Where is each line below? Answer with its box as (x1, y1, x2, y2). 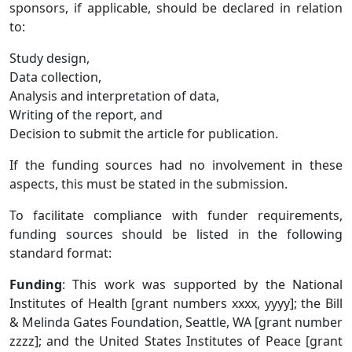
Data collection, (9, 68, 101, 86)
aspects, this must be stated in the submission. (9, 175, 288, 193)
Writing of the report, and (9, 106, 163, 124)
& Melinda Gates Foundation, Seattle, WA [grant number (9, 313, 343, 332)
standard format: (9, 244, 112, 262)
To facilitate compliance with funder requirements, (9, 207, 343, 225)
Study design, (9, 49, 90, 68)
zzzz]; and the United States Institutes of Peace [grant (9, 332, 343, 350)
